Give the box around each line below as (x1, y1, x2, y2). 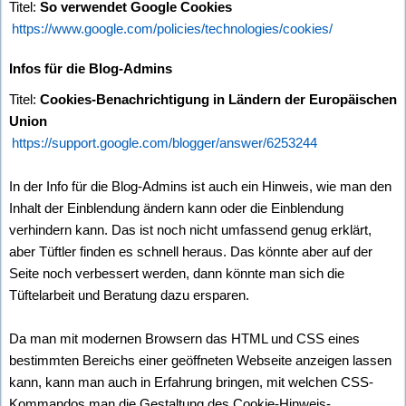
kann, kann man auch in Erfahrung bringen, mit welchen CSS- (9, 373, 373, 390)
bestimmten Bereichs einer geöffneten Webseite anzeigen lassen (9, 352, 391, 368)
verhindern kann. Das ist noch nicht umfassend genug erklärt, (9, 221, 372, 237)
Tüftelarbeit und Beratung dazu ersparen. (9, 286, 249, 303)
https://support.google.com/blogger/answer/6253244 (12, 134, 317, 150)
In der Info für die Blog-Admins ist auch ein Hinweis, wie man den (9, 178, 391, 194)
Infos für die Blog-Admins (9, 60, 172, 76)
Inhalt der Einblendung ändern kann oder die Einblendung (9, 199, 343, 216)
